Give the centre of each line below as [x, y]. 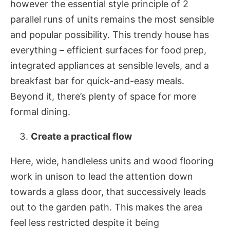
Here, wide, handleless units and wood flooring [112, 161]
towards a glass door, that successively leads [108, 192]
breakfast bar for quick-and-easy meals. [97, 81]
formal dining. [40, 112]
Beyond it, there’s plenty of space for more [103, 97]
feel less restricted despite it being [85, 223]
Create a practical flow [81, 137]
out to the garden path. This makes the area [106, 207]
